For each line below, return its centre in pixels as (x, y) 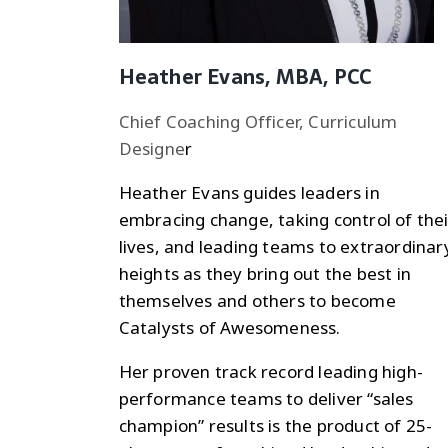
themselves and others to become (257, 300)
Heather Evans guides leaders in (249, 192)
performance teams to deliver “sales (266, 398)
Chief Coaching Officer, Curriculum (258, 121)
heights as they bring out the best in (265, 273)
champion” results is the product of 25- (275, 425)
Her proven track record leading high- (271, 371)
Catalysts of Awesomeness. (229, 327)
